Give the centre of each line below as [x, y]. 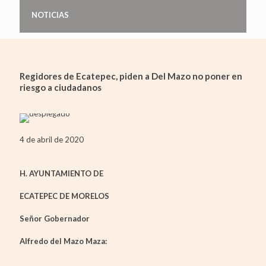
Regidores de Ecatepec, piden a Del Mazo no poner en [131, 76]
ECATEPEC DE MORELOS [64, 196]
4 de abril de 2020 [52, 139]
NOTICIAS [50, 15]
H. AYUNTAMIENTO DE [61, 173]
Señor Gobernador [55, 218]
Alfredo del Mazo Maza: [63, 241]
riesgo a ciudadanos [61, 87]
